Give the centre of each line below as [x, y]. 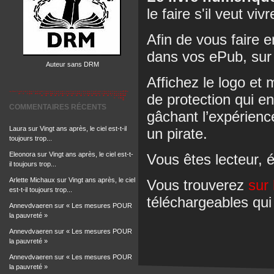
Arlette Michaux [32, 180]
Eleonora [22, 154]
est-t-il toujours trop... [41, 190]
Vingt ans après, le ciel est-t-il [83, 128]
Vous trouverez [198, 185]
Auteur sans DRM [72, 64]
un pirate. [177, 133]
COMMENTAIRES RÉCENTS [58, 107]
